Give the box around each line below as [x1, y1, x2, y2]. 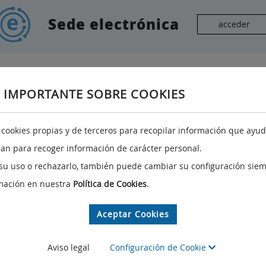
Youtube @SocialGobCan [44, 191, 141, 202]
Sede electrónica [48, 14, 179, 34]
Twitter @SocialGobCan [44, 173, 137, 185]
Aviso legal [47, 242, 90, 253]
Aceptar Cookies [97, 208, 169, 220]
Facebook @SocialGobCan [44, 156, 145, 167]
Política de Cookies [73, 178, 147, 189]
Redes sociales [26, 123, 102, 137]
